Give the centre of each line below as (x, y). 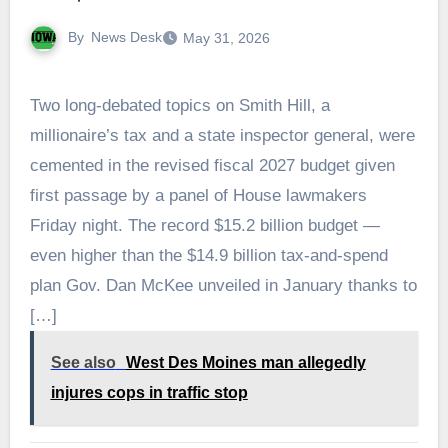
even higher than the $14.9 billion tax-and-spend (208, 255)
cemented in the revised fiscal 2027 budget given (212, 165)
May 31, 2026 (226, 38)
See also (83, 362)
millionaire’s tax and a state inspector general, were (222, 135)
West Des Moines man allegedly (245, 362)
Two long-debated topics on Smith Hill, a (179, 105)
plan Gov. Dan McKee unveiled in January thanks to (223, 285)
